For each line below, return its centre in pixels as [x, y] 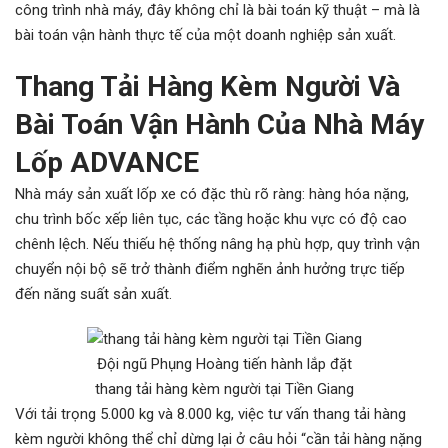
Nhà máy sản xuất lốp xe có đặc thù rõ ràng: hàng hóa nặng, [212, 194]
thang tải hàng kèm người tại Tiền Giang [224, 389]
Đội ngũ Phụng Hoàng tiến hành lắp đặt [224, 364]
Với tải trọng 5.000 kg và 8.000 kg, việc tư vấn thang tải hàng [210, 414]
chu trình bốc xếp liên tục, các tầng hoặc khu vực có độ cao [211, 219]
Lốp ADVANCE [107, 162]
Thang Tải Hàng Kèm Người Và [207, 86]
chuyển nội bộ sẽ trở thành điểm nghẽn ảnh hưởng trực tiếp [210, 269]
